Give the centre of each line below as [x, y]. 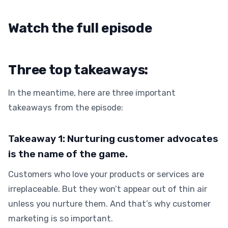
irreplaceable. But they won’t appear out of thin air [108, 189]
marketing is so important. [61, 219]
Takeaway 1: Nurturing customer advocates [113, 139]
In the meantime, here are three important [92, 93]
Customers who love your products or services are [106, 174]
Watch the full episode [80, 28]
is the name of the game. [68, 154]
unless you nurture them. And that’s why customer [109, 204]
